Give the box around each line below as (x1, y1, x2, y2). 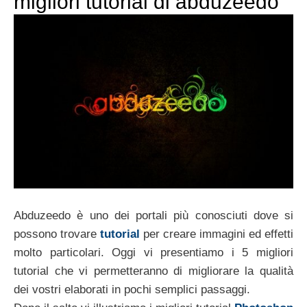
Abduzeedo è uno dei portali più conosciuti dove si (14, 208, 293, 222)
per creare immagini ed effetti (140, 227, 293, 241)
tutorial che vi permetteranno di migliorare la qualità (14, 264, 293, 278)
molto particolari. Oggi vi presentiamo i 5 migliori (14, 245, 293, 259)
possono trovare (14, 227, 100, 241)
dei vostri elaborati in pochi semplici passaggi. (14, 282, 250, 296)
